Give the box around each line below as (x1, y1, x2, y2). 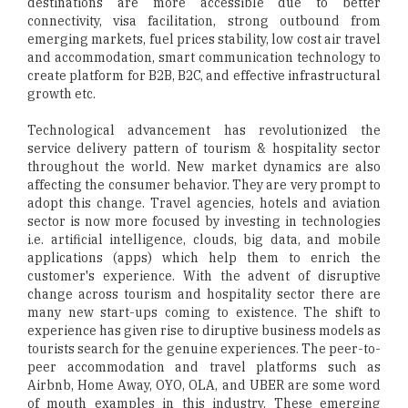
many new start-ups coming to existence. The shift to (27, 304, 381, 321)
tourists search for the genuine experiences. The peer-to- (27, 341, 381, 358)
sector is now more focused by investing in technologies (27, 213, 381, 230)
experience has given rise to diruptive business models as (27, 322, 381, 340)
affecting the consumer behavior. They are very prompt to (27, 177, 381, 194)
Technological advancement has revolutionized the (27, 122, 381, 139)
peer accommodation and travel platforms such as (27, 359, 381, 376)
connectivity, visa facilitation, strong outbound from (27, 13, 381, 30)
